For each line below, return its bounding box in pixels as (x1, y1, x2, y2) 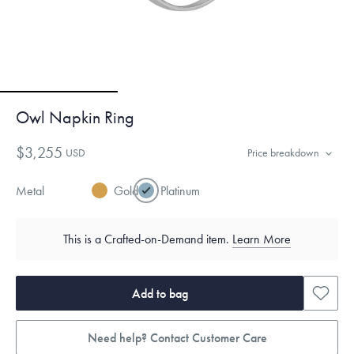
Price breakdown (247, 145, 319, 160)
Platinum (160, 183, 200, 198)
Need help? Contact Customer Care (87, 330, 267, 345)
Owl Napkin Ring (16, 107, 134, 128)
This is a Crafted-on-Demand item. (63, 232, 232, 247)
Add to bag (131, 285, 188, 301)
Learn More (232, 232, 291, 247)
